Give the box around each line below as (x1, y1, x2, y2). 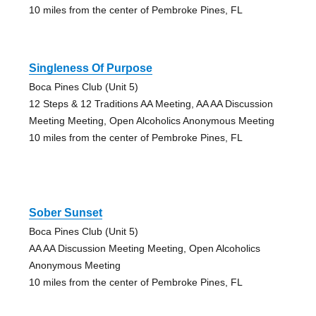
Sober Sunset (28, 206, 102, 219)
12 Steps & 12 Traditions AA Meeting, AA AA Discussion (28, 97, 273, 109)
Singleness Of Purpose (28, 61, 152, 74)
